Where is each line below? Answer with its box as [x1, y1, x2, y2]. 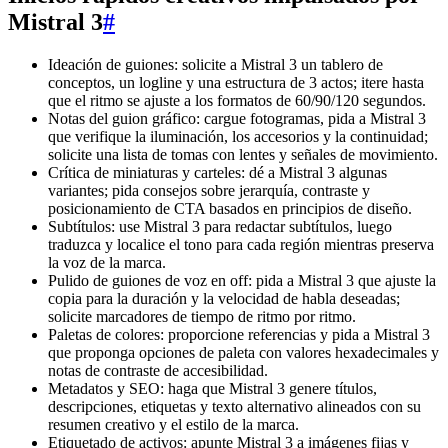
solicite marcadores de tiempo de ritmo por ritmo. [48, 307, 356, 325]
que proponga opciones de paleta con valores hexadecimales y [48, 343, 439, 361]
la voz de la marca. [48, 253, 166, 271]
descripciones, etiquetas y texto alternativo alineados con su [48, 397, 421, 415]
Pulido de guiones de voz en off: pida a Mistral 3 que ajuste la [48, 271, 436, 289]
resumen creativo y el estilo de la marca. [48, 415, 299, 433]
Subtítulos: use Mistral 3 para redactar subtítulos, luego [48, 217, 392, 235]
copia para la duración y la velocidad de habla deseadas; [48, 289, 400, 307]
